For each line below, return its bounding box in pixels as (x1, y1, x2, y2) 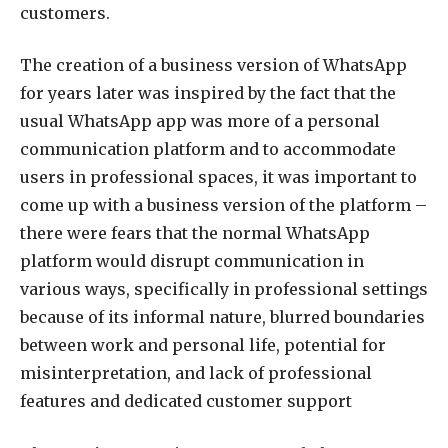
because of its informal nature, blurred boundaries (20, 307, 425, 328)
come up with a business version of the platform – (20, 195, 427, 216)
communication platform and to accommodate (20, 139, 396, 160)
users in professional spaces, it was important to (20, 167, 417, 188)
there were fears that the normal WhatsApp (20, 223, 370, 244)
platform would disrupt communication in (20, 251, 364, 272)
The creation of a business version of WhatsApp (20, 55, 407, 76)
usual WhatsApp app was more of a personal (20, 111, 380, 132)
